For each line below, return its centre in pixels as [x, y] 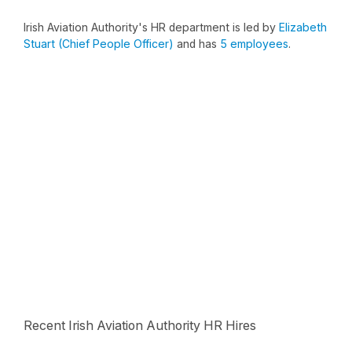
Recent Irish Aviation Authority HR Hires [140, 325]
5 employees [254, 44]
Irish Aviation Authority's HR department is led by [151, 27]
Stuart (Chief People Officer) [100, 44]
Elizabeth [303, 27]
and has [198, 44]
